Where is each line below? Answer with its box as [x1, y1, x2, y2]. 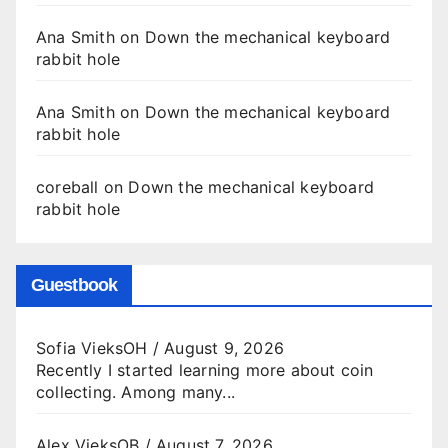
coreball [36, 176, 99, 197]
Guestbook [31, 274, 117, 295]
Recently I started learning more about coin [36, 359, 374, 380]
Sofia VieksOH [36, 337, 148, 358]
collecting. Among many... [36, 381, 235, 402]
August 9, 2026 [164, 337, 285, 358]
